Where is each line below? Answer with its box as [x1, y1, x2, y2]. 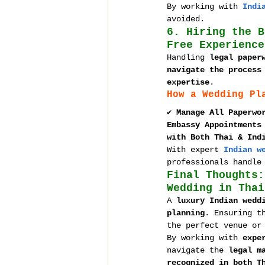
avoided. [167, 14, 205, 24]
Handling [167, 53, 209, 62]
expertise [167, 77, 209, 87]
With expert [167, 145, 224, 154]
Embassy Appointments [167, 120, 261, 130]
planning [167, 208, 205, 218]
